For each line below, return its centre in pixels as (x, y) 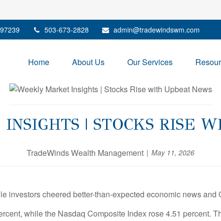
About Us (88, 62)
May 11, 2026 (173, 153)
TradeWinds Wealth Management (85, 152)
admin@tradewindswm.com (157, 30)
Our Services (150, 62)
